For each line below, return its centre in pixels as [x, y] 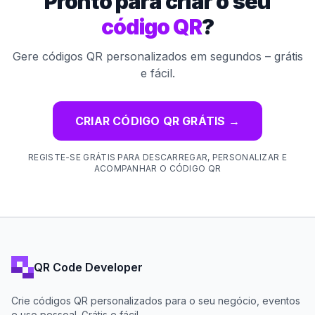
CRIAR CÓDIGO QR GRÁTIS [150, 121]
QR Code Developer [88, 267]
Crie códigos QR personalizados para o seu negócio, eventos [156, 301]
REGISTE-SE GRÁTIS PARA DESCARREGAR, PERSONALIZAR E [157, 157]
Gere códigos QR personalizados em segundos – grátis [157, 57]
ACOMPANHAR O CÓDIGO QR [157, 169]
